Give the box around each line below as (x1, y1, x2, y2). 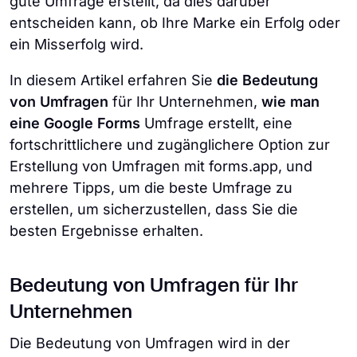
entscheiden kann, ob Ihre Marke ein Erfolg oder (10, 14, 340, 31)
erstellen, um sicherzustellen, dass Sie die (10, 201, 298, 218)
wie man (261, 93, 320, 110)
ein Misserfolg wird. (10, 36, 143, 53)
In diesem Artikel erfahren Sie (10, 72, 213, 88)
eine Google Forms (10, 115, 144, 131)
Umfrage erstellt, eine (144, 115, 292, 131)
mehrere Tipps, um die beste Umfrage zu (10, 179, 292, 196)
